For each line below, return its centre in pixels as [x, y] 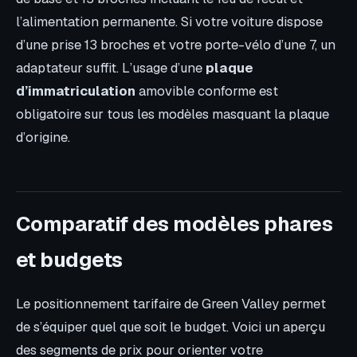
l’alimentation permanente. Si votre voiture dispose [169, 21]
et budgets [69, 260]
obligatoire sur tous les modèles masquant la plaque [173, 114]
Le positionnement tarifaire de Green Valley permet [171, 304]
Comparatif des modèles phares [175, 224]
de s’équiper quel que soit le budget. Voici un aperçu [171, 327]
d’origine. [43, 137]
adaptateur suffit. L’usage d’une [111, 67]
